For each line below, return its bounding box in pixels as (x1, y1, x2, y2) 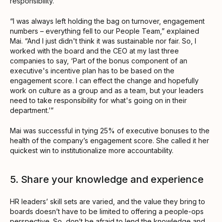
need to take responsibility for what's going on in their (10, 96, 187, 105)
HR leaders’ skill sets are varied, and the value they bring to (10, 197, 205, 206)
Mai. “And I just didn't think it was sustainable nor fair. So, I (10, 36, 196, 45)
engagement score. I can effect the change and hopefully (10, 76, 199, 85)
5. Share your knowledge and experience (10, 173, 204, 185)
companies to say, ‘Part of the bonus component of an (10, 56, 187, 65)
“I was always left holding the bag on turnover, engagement (10, 16, 205, 25)
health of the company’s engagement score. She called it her (10, 136, 209, 145)
